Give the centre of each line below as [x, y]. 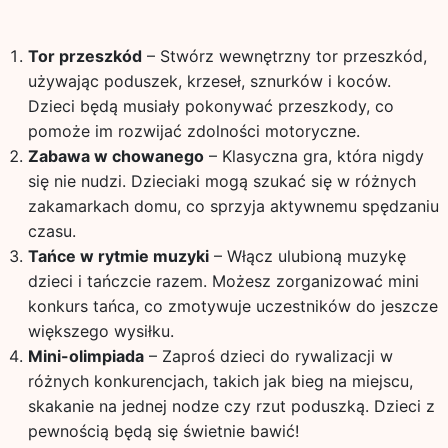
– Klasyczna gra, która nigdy [313, 156]
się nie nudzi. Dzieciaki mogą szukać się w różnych [221, 181]
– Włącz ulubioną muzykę [307, 256]
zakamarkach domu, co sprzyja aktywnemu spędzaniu [233, 206]
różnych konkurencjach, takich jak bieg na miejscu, [220, 381]
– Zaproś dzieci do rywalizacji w [268, 356]
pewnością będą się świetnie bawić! [163, 431]
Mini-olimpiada [85, 356]
